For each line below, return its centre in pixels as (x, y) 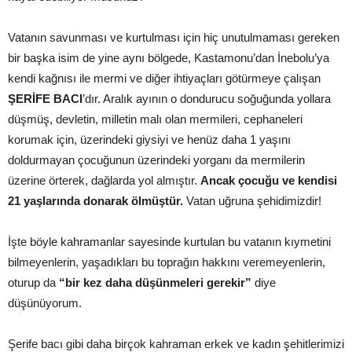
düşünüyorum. (45, 302)
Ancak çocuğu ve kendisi (269, 180)
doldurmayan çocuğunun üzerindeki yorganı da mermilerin (156, 159)
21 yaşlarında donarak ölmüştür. (95, 200)
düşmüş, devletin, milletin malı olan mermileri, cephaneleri (155, 119)
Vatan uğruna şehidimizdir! (252, 200)
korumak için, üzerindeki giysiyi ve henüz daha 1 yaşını (149, 139)
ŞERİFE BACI (45, 98)
